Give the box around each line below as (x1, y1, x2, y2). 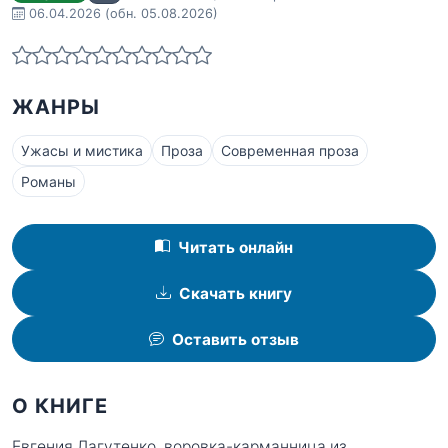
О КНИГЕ (12, 394, 108, 419)
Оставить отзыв (172, 329, 299, 349)
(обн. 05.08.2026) (105, 6, 218, 22)
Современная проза (221, 141, 359, 159)
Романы (21, 172, 76, 190)
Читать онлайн (178, 237, 293, 257)
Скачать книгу (179, 283, 292, 303)
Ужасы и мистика (21, 141, 143, 159)
